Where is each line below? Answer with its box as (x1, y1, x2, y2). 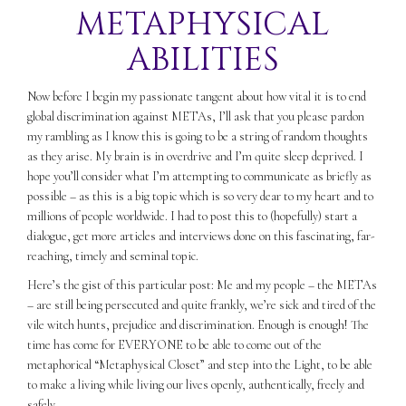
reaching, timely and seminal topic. (27, 247, 198, 264)
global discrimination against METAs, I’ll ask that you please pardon (27, 108, 364, 124)
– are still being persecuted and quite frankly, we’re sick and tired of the (27, 296, 376, 313)
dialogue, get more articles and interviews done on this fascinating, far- (27, 227, 375, 244)
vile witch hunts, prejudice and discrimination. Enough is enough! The (27, 316, 369, 333)
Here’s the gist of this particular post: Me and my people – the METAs (27, 276, 377, 293)
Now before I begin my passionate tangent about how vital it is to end (27, 88, 366, 104)
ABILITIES (127, 37, 279, 82)
